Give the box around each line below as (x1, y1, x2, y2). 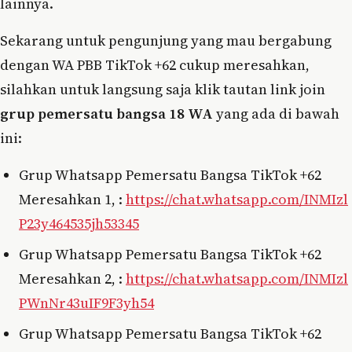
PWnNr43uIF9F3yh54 (19, 292, 154, 313)
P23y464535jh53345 (19, 213, 139, 233)
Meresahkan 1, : (19, 189, 126, 209)
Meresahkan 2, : (19, 268, 126, 288)
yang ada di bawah (213, 103, 339, 123)
